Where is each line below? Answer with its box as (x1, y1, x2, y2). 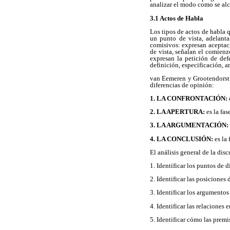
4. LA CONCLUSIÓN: (150, 135, 213, 143)
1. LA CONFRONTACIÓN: (150, 94, 227, 103)
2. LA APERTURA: (150, 108, 205, 116)
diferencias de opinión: (150, 81, 214, 89)
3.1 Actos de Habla (150, 14, 203, 22)
